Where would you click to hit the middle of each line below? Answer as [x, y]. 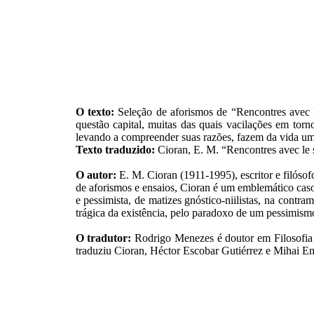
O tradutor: [103, 238]
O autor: [96, 175]
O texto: [95, 112]
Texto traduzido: [116, 150]
